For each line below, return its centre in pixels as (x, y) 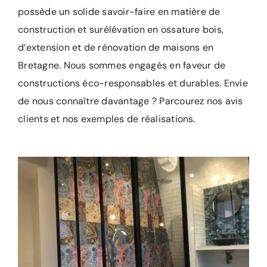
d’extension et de (58, 48)
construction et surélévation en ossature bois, (121, 30)
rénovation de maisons (149, 48)
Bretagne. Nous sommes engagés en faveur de (122, 66)
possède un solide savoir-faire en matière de (119, 12)
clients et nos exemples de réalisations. (107, 119)
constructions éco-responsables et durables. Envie (133, 83)
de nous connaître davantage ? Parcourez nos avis (131, 101)
